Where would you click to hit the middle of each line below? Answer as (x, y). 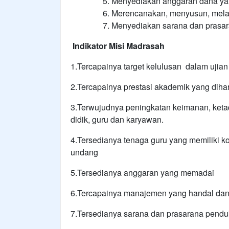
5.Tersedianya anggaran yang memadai (142, 173)
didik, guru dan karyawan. (117, 119)
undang (84, 152)
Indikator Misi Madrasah (119, 46)
